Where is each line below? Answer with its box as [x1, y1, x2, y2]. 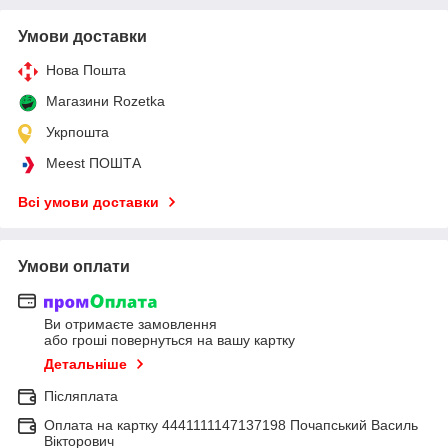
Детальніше [44, 356, 127, 373]
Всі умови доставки [18, 193, 159, 210]
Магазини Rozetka [46, 92, 165, 109]
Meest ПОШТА [46, 154, 141, 171]
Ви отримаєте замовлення [44, 316, 217, 333]
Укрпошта [46, 123, 109, 140]
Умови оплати [18, 257, 130, 275]
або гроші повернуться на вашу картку [44, 332, 295, 349]
